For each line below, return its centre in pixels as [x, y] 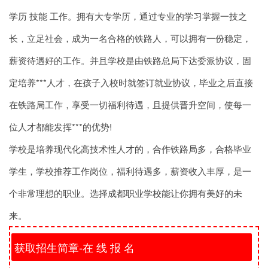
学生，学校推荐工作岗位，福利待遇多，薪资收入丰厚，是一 [130, 171]
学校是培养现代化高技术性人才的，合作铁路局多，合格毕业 [130, 149]
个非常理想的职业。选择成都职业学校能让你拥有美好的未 [126, 193]
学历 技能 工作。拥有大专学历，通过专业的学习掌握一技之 [128, 16]
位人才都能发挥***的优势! [60, 127]
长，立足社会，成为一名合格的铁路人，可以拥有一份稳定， [130, 38]
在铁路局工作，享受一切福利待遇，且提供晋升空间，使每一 [130, 104]
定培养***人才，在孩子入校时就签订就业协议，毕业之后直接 [131, 82]
